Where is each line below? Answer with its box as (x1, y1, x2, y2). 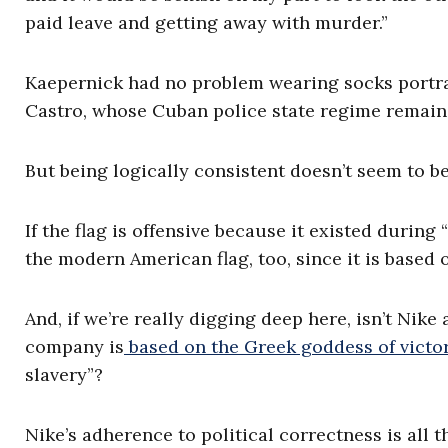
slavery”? (25, 363, 103, 386)
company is (25, 335, 124, 358)
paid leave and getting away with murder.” (25, 11, 388, 34)
